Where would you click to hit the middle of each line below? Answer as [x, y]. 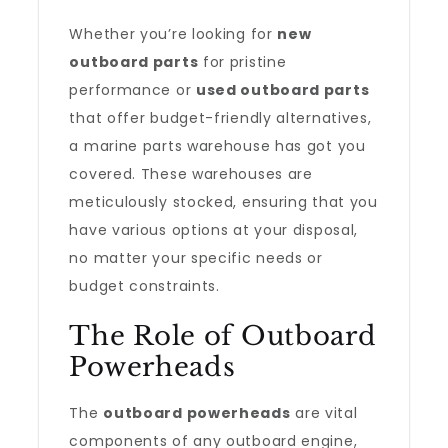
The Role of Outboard [223, 336]
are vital [324, 413]
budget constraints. [144, 286]
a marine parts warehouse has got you [217, 146]
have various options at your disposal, [214, 230]
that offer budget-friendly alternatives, [220, 118]
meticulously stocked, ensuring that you [223, 202]
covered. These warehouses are [191, 174]
